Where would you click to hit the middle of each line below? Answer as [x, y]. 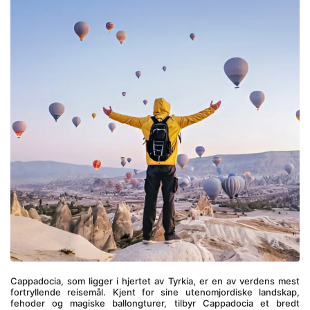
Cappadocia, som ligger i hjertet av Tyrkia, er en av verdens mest [155, 281]
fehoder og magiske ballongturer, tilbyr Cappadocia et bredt [155, 303]
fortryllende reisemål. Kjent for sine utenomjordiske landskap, [155, 292]
